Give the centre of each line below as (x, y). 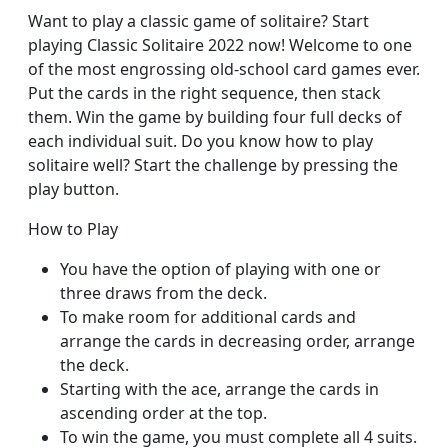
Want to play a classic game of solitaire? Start (198, 21)
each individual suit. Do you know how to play (200, 141)
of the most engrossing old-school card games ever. (224, 69)
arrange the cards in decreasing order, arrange (237, 341)
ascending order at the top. (163, 413)
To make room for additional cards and (208, 317)
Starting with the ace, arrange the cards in (219, 389)
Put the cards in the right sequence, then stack (204, 93)
